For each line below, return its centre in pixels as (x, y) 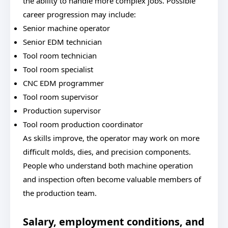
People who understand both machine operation (108, 165)
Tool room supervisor (61, 97)
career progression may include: (79, 14)
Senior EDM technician (62, 42)
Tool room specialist (58, 69)
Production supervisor (62, 110)
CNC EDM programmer (63, 83)
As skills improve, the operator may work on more (111, 138)
